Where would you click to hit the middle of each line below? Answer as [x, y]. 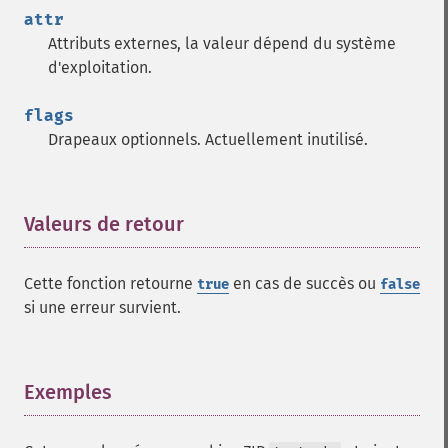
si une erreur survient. [102, 307]
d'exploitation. [100, 67]
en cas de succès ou [304, 283]
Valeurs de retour [104, 224]
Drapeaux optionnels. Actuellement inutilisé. [208, 139]
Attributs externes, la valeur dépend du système [222, 43]
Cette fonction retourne [110, 283]
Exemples [68, 392]
